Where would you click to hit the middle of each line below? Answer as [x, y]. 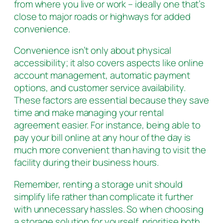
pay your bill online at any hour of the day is [103, 138]
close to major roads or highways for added [102, 16]
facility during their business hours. [87, 163]
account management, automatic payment [102, 75]
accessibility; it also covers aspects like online [109, 63]
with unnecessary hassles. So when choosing [109, 209]
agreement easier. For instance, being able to [107, 125]
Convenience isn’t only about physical [93, 51]
